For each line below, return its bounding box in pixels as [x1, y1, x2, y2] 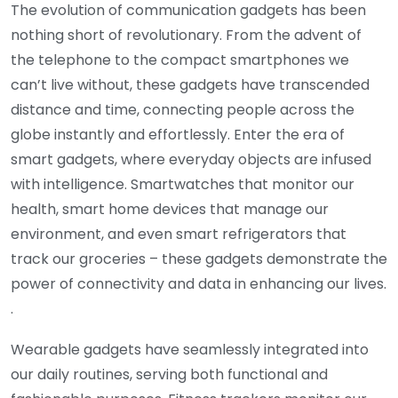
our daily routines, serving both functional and [11, 363, 328, 385]
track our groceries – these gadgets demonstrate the [11, 248, 387, 269]
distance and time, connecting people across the [11, 99, 354, 120]
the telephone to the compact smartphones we [11, 49, 349, 70]
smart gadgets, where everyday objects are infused [11, 148, 371, 170]
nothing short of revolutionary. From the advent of [11, 24, 362, 45]
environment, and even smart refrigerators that [11, 223, 346, 244]
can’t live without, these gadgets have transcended [11, 74, 370, 95]
